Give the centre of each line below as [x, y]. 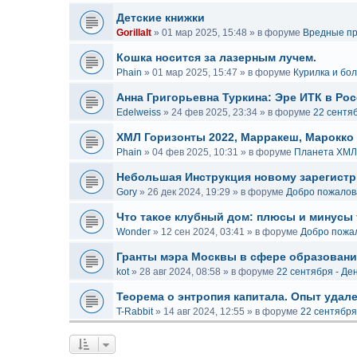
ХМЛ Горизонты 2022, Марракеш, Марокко [235, 137]
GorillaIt [134, 33]
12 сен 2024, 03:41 [203, 232]
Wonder [133, 232]
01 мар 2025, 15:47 [195, 73]
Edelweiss [139, 112]
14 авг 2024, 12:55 [204, 312]
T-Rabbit [135, 312]
